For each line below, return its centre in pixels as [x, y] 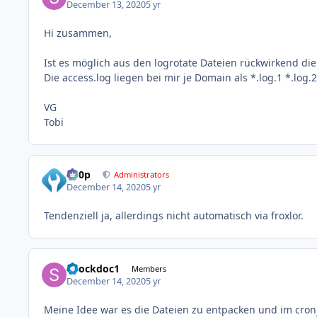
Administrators [142, 174]
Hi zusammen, [78, 33]
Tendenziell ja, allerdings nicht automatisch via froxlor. [175, 216]
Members [149, 268]
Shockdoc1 [93, 268]
